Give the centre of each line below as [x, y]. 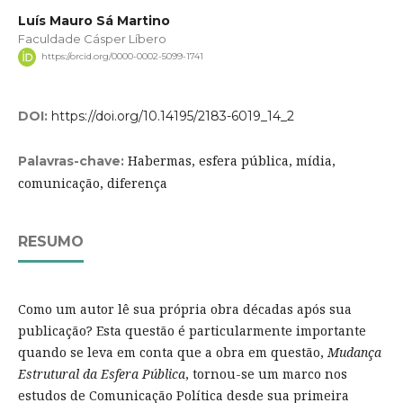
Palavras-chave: [72, 161]
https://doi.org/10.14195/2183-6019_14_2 [172, 116]
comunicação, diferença [92, 183]
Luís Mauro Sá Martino [94, 21]
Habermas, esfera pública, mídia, [231, 160]
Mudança [354, 352]
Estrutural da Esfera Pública [101, 373]
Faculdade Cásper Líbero [92, 39]
